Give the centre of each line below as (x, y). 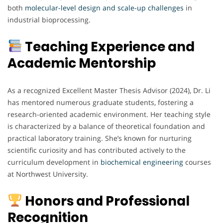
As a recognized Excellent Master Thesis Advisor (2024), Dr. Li (109, 90)
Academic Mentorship (82, 63)
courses (197, 162)
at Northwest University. (48, 174)
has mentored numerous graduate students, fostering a (101, 102)
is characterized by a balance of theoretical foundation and (106, 126)
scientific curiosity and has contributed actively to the (97, 150)
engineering (163, 162)
